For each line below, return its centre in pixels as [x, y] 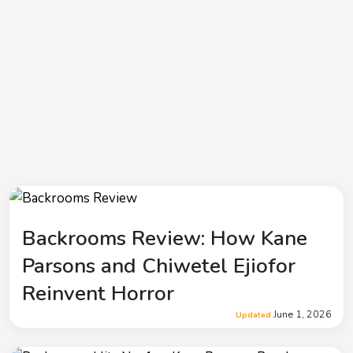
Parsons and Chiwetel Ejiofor [159, 266]
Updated [253, 315]
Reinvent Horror [98, 293]
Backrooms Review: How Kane [165, 238]
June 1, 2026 [301, 314]
